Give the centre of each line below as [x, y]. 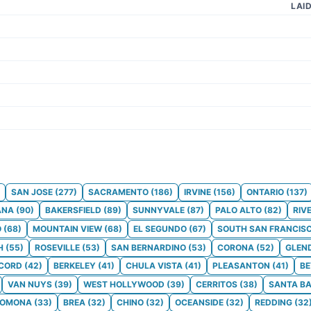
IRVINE [197, 192]
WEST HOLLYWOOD [124, 284]
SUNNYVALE [159, 210]
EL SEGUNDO [160, 228]
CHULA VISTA [154, 266]
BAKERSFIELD [73, 210]
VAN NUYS [30, 284]
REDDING [274, 303]
